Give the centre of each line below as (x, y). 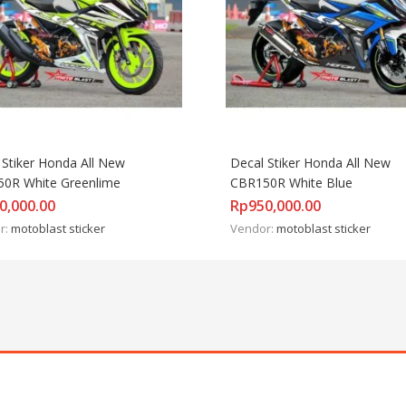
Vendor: (253, 228)
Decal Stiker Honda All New (310, 162)
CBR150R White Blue (291, 182)
